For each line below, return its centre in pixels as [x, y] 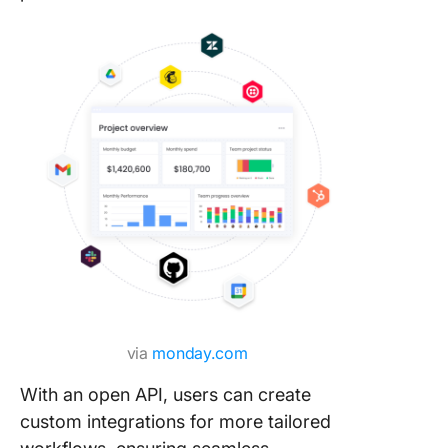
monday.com [200, 353]
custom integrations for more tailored [175, 421]
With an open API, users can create [165, 394]
